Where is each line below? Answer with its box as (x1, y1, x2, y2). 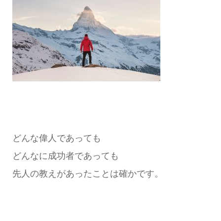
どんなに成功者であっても (12, 150, 119, 161)
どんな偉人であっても (12, 133, 101, 143)
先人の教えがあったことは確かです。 (12, 168, 163, 179)
